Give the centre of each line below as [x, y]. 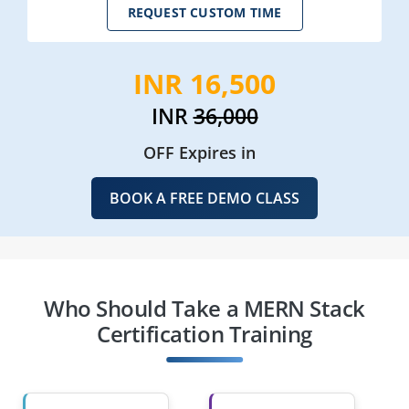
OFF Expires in [199, 152]
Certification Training [204, 333]
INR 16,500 [204, 83]
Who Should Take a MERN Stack [204, 308]
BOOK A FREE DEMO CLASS [204, 198]
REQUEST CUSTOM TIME [204, 13]
